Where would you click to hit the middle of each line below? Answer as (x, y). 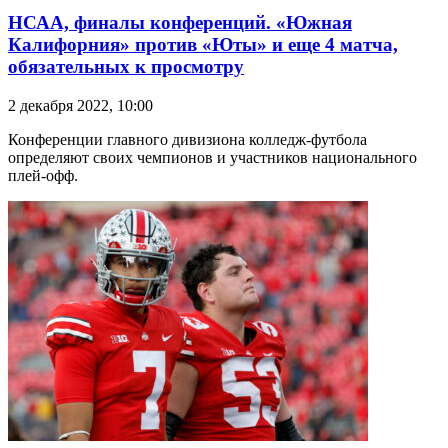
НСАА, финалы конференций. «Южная (180, 23)
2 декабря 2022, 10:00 (80, 106)
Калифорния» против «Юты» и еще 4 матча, (203, 45)
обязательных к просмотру (126, 67)
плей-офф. (43, 176)
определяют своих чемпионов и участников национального (212, 158)
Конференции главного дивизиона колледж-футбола (187, 140)
